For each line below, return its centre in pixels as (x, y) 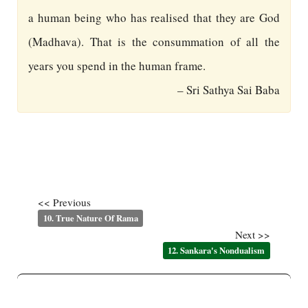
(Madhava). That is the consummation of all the (154, 42)
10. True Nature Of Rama (90, 218)
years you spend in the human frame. (117, 66)
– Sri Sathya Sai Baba (229, 90)
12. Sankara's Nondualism (217, 250)
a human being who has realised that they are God (154, 18)
